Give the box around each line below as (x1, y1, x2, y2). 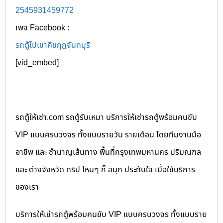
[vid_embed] (15, 56, 59, 69)
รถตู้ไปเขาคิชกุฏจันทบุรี (15, 39, 90, 51)
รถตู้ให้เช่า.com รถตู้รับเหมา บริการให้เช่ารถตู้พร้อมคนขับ (15, 111, 197, 123)
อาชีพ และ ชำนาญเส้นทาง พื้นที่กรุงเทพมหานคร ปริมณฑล (15, 146, 201, 158)
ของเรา (15, 181, 39, 193)
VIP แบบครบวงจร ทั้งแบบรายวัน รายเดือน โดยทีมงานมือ (15, 128, 201, 141)
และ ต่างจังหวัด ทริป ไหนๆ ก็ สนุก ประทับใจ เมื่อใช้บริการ (15, 163, 195, 176)
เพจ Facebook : (15, 21, 69, 34)
